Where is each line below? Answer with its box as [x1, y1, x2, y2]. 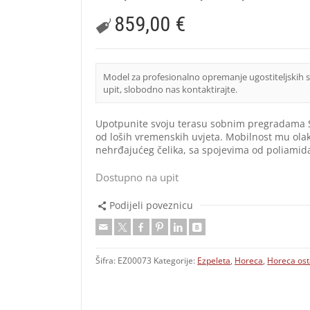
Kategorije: [154, 255, 198, 266]
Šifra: [95, 255, 118, 266]
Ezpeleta [197, 255, 231, 266]
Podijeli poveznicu [109, 198, 193, 212]
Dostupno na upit [95, 170, 179, 184]
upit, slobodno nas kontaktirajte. [103, 82, 238, 95]
